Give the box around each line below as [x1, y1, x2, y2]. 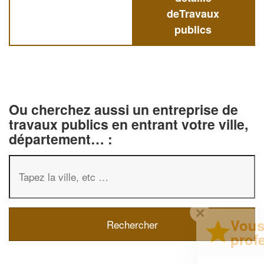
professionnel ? [100, 229, 206, 249]
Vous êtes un [100, 214, 188, 235]
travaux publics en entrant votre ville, [9, 114, 248, 134]
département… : [9, 128, 113, 148]
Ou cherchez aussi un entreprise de [9, 99, 238, 119]
